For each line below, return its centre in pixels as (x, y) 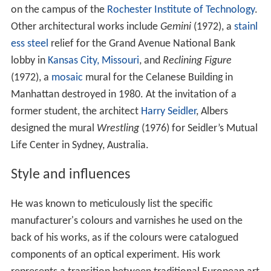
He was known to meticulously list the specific (112, 204)
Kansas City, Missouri (93, 60)
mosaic (67, 77)
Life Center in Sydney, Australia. (80, 145)
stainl (246, 27)
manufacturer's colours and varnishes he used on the (126, 221)
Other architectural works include (85, 27)
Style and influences (70, 175)
